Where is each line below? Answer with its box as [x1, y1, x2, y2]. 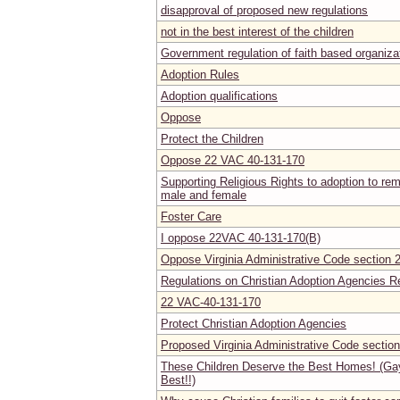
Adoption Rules [161, 67, 239, 81]
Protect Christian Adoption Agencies [161, 316, 346, 330]
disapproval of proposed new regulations [161, 3, 368, 17]
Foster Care [161, 209, 221, 223]
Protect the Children [161, 131, 263, 146]
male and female [161, 187, 246, 202]
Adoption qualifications [161, 88, 278, 103]
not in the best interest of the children [161, 24, 354, 38]
